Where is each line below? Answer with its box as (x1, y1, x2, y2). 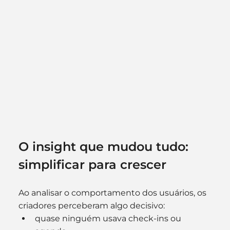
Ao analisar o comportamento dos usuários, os (18, 187, 208, 198)
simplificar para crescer (18, 157, 166, 172)
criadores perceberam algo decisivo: (18, 200, 165, 210)
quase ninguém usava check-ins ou (34, 213, 183, 223)
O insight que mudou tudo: (18, 139, 192, 154)
